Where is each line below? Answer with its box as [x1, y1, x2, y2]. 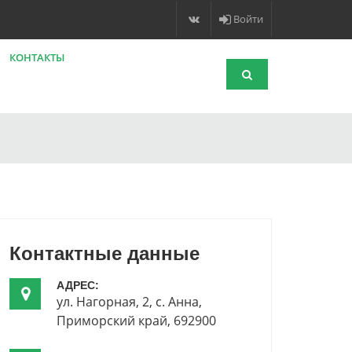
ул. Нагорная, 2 [57, 293, 149, 310]
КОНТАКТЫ [9, 50, 64, 64]
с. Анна [156, 293, 199, 310]
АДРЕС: [57, 279, 99, 291]
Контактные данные [9, 243, 200, 264]
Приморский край [57, 312, 167, 329]
